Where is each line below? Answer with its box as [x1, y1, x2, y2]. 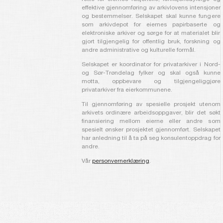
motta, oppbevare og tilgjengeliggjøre [81, 79, 221, 85]
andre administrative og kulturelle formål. [81, 47, 196, 53]
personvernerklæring [92, 158, 149, 164]
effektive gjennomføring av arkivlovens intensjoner [81, 5, 221, 11]
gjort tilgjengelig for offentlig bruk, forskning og [81, 39, 221, 45]
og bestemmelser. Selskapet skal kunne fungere [81, 13, 221, 19]
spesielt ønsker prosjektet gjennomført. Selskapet [81, 127, 221, 133]
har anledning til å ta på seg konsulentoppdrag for [81, 135, 221, 141]
